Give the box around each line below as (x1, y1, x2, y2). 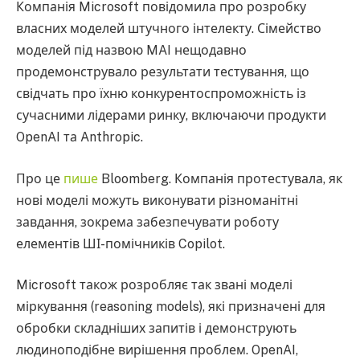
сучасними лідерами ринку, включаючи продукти (16, 108, 326, 123)
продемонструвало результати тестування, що (16, 64, 309, 80)
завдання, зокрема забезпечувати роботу (16, 214, 279, 230)
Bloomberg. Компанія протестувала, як (98, 170, 342, 186)
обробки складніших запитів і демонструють (16, 321, 297, 337)
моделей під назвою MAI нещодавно (16, 43, 247, 58)
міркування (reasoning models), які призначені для (16, 299, 325, 315)
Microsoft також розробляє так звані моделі (16, 277, 292, 293)
